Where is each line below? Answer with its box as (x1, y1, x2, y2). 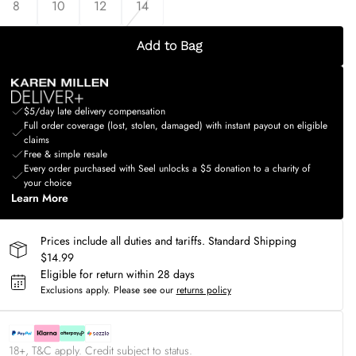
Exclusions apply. (40, 283, 110, 297)
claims (23, 133, 49, 147)
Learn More (10, 190, 68, 206)
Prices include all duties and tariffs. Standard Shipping (40, 233, 296, 249)
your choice (23, 176, 72, 190)
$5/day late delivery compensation (23, 104, 165, 118)
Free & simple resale (23, 147, 107, 161)
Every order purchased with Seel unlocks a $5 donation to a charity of (23, 161, 310, 176)
